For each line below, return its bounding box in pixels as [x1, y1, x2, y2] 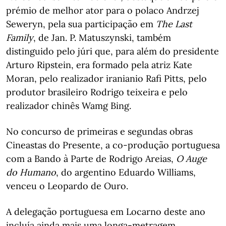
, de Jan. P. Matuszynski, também [33, 32, 171, 43]
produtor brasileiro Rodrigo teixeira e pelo [6, 86, 188, 98]
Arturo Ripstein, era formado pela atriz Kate [6, 59, 192, 71]
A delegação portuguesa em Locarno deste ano [6, 206, 205, 217]
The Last [156, 18, 192, 30]
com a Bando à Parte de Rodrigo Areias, [6, 153, 176, 164]
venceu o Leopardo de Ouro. [6, 180, 128, 192]
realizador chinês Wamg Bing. [6, 100, 131, 111]
